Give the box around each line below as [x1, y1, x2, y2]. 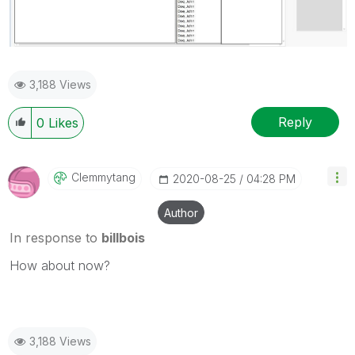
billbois [101, 230, 145, 246]
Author [164, 206, 198, 220]
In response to [10, 230, 101, 246]
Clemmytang [71, 170, 136, 185]
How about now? [10, 258, 110, 274]
